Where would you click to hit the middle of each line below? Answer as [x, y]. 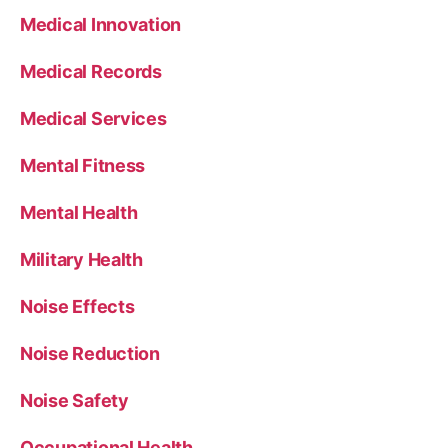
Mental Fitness [83, 165]
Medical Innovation [101, 24]
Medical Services [93, 118]
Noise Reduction [90, 353]
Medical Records [91, 71]
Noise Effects [77, 306]
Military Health [81, 259]
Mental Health [79, 212]
